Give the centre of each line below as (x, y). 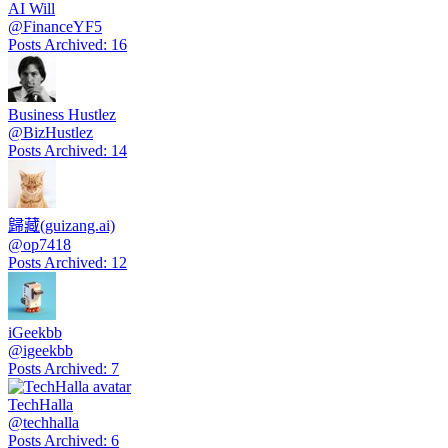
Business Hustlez (62, 115)
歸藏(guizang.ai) (61, 226)
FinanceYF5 (62, 27)
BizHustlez (58, 133)
